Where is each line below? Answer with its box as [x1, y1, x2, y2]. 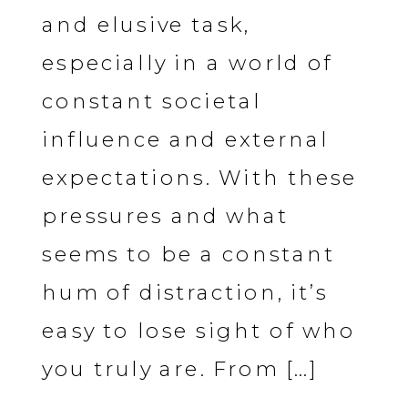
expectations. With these [42, 165, 358, 190]
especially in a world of [42, 50, 333, 76]
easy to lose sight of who [42, 318, 356, 343]
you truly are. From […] [42, 356, 319, 382]
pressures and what [42, 203, 290, 229]
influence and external [42, 127, 330, 152]
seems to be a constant [42, 241, 336, 267]
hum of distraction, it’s [42, 280, 329, 305]
